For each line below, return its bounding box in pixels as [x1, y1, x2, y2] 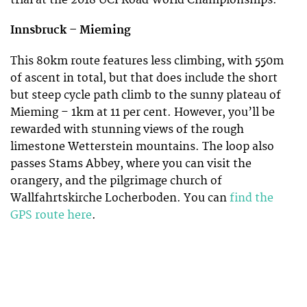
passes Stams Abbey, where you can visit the [10, 156, 251, 171]
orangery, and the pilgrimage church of [10, 173, 222, 188]
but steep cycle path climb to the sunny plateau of [10, 88, 281, 102]
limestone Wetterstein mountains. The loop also [10, 139, 274, 153]
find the [230, 191, 273, 205]
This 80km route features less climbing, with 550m [10, 53, 284, 68]
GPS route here [10, 208, 92, 222]
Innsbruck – [10, 23, 79, 38]
